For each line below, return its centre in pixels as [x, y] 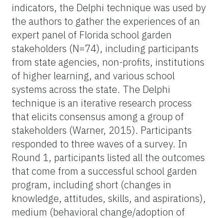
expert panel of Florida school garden [92, 35]
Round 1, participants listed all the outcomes [108, 157]
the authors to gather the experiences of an [106, 21]
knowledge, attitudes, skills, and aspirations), [109, 198]
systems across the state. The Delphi [91, 89]
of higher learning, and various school [93, 75]
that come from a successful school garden [104, 171]
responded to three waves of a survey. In [100, 144]
